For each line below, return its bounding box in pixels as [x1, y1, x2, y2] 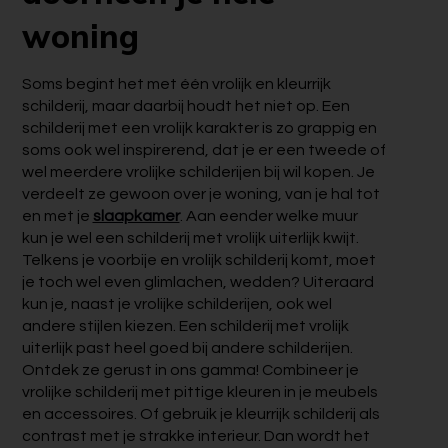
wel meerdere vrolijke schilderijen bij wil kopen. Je [21, 164, 375, 181]
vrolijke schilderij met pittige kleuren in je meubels [21, 384, 378, 401]
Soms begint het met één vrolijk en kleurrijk [21, 76, 331, 93]
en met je [21, 208, 93, 225]
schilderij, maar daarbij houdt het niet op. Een [21, 98, 350, 115]
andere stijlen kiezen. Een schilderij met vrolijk [21, 318, 349, 335]
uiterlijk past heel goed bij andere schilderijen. [21, 340, 353, 357]
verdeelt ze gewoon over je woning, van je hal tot [21, 186, 380, 203]
